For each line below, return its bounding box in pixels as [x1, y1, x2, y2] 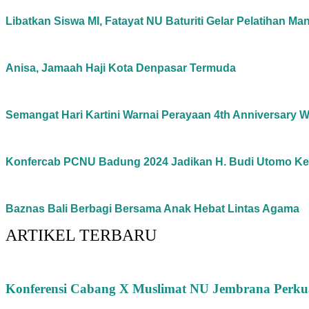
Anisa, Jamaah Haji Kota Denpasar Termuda [6, 62, 236, 74]
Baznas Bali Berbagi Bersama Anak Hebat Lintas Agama [6, 203, 299, 215]
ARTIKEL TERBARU [6, 226, 157, 245]
